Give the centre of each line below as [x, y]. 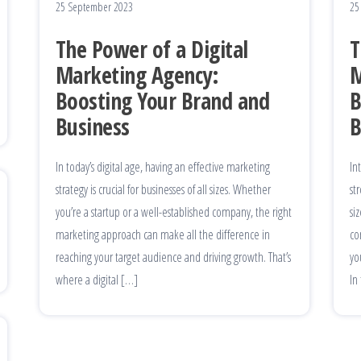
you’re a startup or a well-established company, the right [174, 212]
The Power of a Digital [152, 49]
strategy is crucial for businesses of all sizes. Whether [163, 189]
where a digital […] [97, 279]
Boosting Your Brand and [163, 100]
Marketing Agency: [137, 75]
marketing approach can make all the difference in [163, 234]
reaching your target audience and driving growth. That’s [173, 257]
